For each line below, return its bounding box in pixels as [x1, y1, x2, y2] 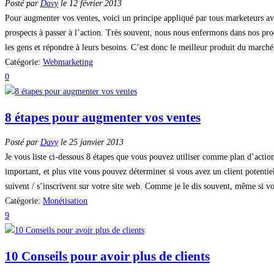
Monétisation [43, 196, 87, 206]
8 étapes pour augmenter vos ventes [5, 109, 201, 125]
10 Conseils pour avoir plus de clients [5, 248, 210, 264]
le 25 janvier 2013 [58, 138, 124, 147]
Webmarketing [43, 57, 93, 67]
